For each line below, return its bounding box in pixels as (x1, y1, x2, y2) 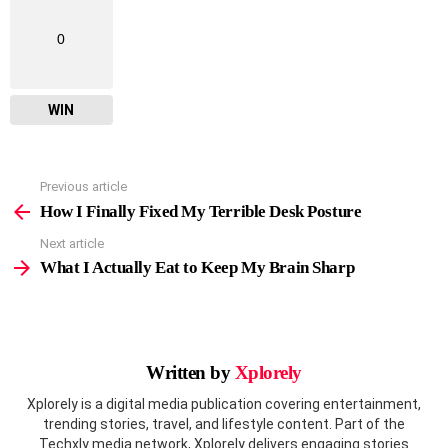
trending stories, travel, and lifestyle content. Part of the (43, 415, 405, 432)
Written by (146, 362, 235, 384)
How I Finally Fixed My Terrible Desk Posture (40, 201, 362, 221)
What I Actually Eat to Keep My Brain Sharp (40, 258, 355, 278)
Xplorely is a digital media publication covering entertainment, (27, 395, 421, 412)
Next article (40, 235, 104, 251)
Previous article (40, 179, 127, 195)
